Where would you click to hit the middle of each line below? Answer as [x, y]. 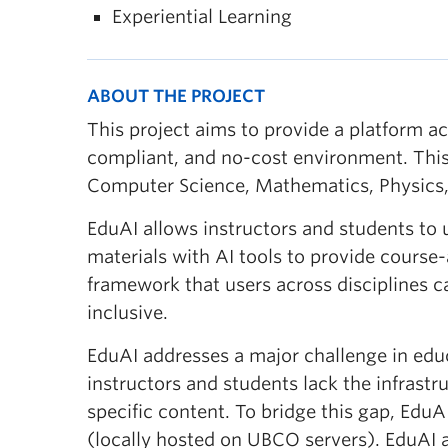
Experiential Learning [202, 16]
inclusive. [127, 312]
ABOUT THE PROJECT [176, 96]
